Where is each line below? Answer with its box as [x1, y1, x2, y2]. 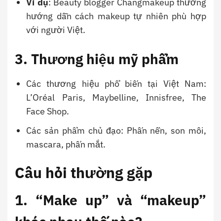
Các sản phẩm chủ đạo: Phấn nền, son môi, [26, 125, 206, 137]
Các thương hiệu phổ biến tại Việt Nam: [26, 78, 206, 90]
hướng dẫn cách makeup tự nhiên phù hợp [26, 10, 206, 22]
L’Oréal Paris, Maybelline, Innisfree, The [26, 92, 206, 104]
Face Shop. [26, 106, 70, 117]
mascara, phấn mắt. [26, 139, 106, 150]
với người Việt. [26, 24, 86, 36]
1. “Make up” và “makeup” [15, 191, 206, 210]
